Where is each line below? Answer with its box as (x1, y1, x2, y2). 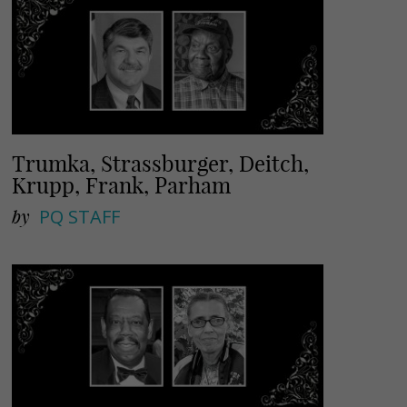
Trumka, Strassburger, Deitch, (12, 150, 310, 178)
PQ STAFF (39, 204, 121, 230)
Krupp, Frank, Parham (12, 172, 232, 200)
